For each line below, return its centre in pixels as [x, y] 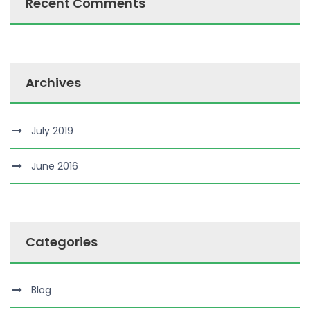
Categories [62, 241]
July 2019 [52, 130]
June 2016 [55, 166]
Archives [53, 82]
